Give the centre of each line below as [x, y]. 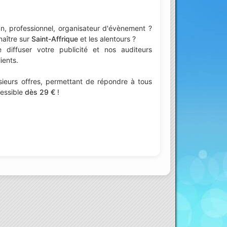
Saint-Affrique [55, 39]
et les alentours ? [107, 39]
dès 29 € [40, 92]
